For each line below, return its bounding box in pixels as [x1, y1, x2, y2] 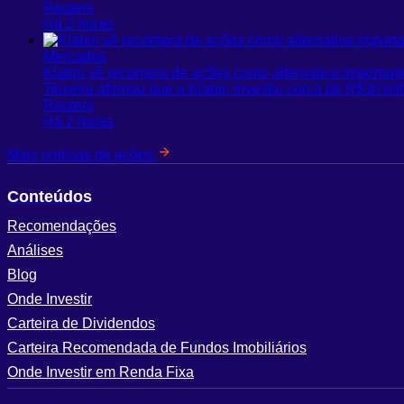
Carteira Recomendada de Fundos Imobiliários [7, 339, 307, 355]
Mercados [43, 48, 106, 64]
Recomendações [7, 217, 116, 234]
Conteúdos [7, 187, 92, 206]
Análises [7, 242, 63, 258]
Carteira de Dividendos [7, 315, 155, 331]
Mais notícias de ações [7, 146, 157, 162]
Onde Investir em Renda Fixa [7, 363, 194, 380]
